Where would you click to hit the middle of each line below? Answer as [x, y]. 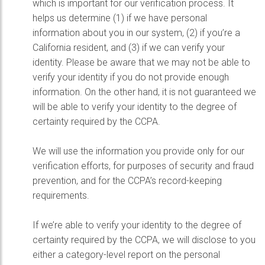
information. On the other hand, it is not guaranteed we [144, 92]
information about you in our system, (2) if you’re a [136, 33]
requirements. [61, 195]
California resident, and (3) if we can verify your [129, 48]
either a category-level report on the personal [126, 255]
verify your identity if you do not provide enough [131, 77]
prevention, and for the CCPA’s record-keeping [127, 181]
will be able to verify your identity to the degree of [135, 107]
